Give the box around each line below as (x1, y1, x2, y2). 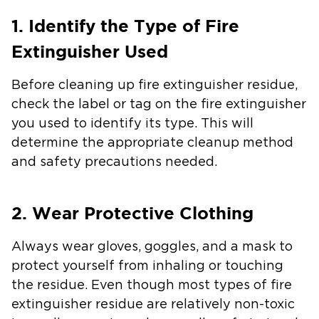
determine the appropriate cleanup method (11, 136, 293, 150)
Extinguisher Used (11, 41, 168, 61)
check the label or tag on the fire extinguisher (11, 98, 306, 111)
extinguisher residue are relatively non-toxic (11, 298, 295, 311)
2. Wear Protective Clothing (11, 203, 253, 223)
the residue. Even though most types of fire (11, 278, 292, 292)
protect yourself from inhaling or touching (11, 259, 283, 273)
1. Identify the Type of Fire (11, 16, 239, 36)
